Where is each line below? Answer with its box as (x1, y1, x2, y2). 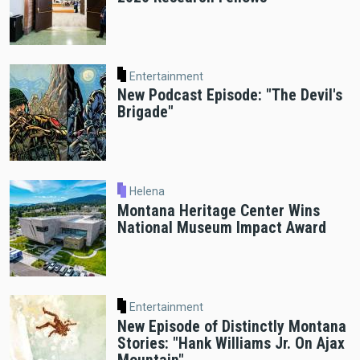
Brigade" (117, 103, 174, 122)
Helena (129, 185, 166, 198)
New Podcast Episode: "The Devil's (117, 86, 342, 105)
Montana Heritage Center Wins (117, 202, 320, 221)
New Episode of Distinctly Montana (117, 317, 346, 336)
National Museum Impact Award (117, 219, 326, 238)
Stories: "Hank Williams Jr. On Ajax (117, 333, 345, 353)
